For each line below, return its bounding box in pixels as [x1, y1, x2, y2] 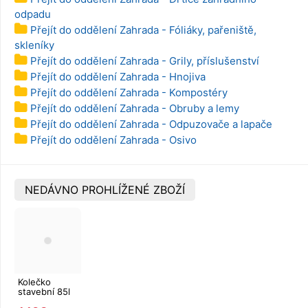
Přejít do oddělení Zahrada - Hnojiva [30, 69, 206, 83]
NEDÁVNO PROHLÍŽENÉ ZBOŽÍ [25, 182, 185, 197]
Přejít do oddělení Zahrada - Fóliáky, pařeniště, [30, 23, 256, 36]
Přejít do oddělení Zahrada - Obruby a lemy [30, 101, 239, 115]
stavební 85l [18, 286, 70, 298]
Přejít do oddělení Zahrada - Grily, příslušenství [30, 54, 259, 67]
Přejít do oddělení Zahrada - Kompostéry [30, 85, 228, 99]
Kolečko [18, 276, 51, 288]
